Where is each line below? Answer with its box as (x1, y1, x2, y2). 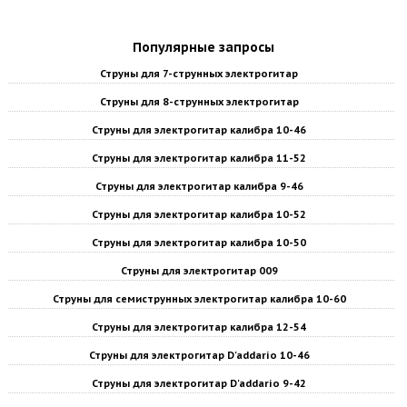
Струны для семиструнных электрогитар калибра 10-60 (52, 293, 346, 305)
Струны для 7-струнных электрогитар (100, 67, 298, 80)
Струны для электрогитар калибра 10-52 (92, 208, 306, 221)
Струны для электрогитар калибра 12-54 (92, 321, 306, 333)
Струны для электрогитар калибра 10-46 (92, 124, 306, 136)
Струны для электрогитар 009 (120, 264, 278, 277)
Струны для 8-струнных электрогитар (99, 95, 299, 108)
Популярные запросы (133, 39, 274, 55)
